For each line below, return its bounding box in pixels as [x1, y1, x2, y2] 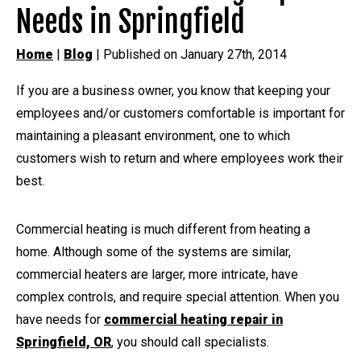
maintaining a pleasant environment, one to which [16, 127, 290, 143]
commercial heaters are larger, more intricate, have [16, 266, 298, 282]
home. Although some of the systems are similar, [16, 243, 291, 259]
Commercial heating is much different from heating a [16, 221, 310, 237]
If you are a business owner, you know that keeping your [16, 82, 330, 98]
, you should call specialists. [111, 334, 269, 350]
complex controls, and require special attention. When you [16, 288, 339, 305]
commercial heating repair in [104, 311, 283, 327]
